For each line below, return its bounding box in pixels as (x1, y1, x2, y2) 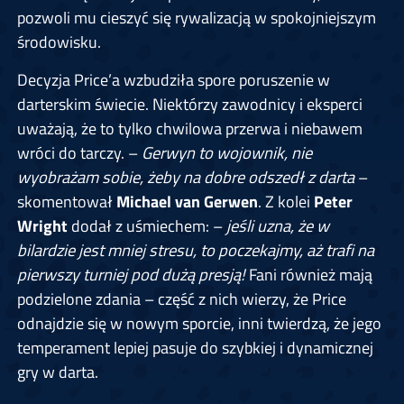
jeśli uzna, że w (222, 213, 329, 239)
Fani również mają (244, 262, 372, 288)
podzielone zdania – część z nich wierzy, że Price (16, 286, 346, 312)
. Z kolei (257, 188, 310, 215)
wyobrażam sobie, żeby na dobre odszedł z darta (16, 164, 354, 190)
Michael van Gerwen (115, 188, 258, 215)
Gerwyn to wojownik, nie (141, 140, 312, 166)
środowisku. (16, 29, 101, 55)
